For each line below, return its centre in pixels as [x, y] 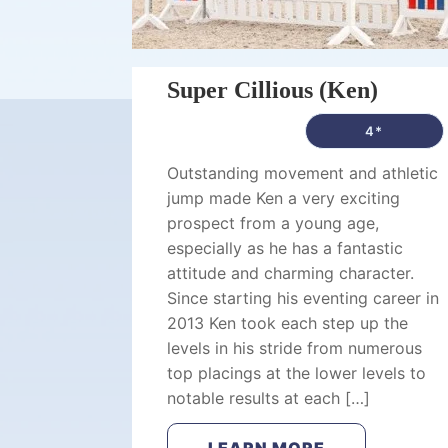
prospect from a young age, [273, 223]
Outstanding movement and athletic [302, 173]
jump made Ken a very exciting [283, 198]
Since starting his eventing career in [303, 298]
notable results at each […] [268, 398]
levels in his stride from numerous [294, 348]
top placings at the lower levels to [296, 373]
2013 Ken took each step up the [287, 323]
